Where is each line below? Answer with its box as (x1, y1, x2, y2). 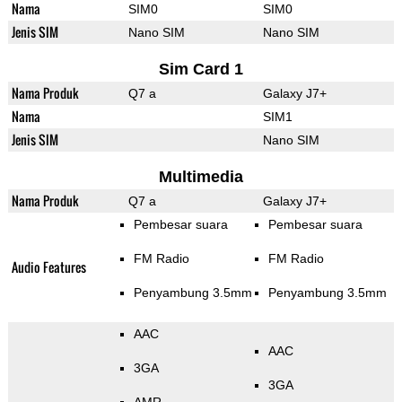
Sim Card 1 (158, 60, 243, 79)
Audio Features (11, 258, 86, 277)
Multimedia (158, 168, 243, 187)
